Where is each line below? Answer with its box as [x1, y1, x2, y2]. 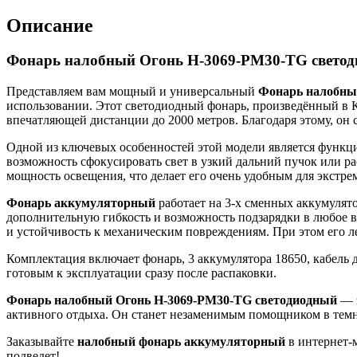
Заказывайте [6, 335, 77, 349]
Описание [6, 14, 93, 36]
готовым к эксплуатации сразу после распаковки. [6, 266, 277, 280]
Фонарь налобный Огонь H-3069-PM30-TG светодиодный [6, 293, 337, 308]
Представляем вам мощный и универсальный [6, 84, 258, 99]
